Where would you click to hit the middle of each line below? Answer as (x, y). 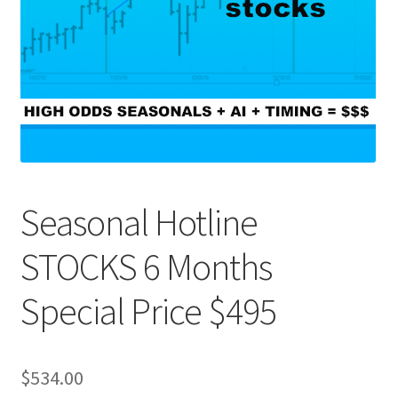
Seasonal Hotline (139, 222)
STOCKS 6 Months (146, 266)
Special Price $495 (148, 310)
